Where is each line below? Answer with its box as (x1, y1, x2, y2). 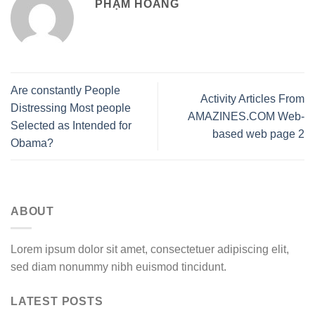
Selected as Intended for (11, 119, 131, 131)
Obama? (11, 136, 53, 149)
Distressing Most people (11, 101, 131, 114)
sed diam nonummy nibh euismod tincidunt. (11, 261, 226, 274)
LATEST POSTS (11, 295, 103, 308)
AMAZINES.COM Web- (188, 110, 304, 123)
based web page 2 (212, 128, 304, 141)
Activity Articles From (200, 93, 304, 105)
